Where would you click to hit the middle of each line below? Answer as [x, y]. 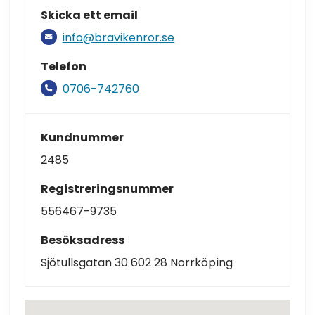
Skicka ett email [89, 15]
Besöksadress [82, 240]
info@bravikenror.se [118, 38]
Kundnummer [82, 138]
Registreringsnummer [107, 189]
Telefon [63, 67]
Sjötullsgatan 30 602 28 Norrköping [136, 262]
